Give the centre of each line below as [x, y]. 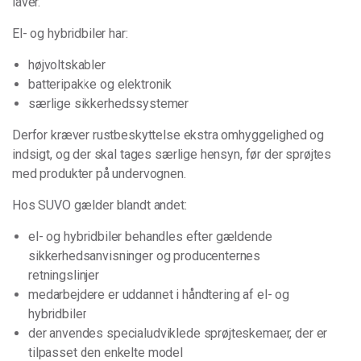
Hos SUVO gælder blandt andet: [100, 205]
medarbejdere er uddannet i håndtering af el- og [159, 295]
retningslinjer [64, 275]
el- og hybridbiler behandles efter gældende [150, 237]
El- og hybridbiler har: [70, 33]
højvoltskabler [67, 65]
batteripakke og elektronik [100, 84]
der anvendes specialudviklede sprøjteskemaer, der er [178, 333]
